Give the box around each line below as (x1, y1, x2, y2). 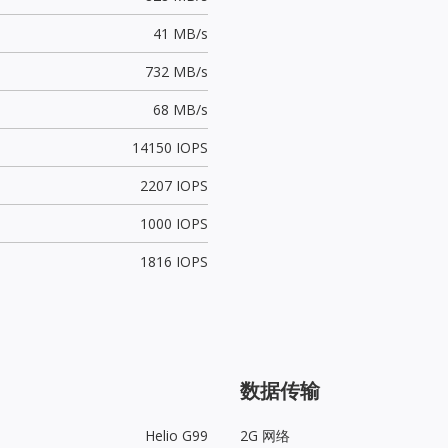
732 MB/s (144, 61, 208, 81)
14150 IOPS (131, 137, 208, 157)
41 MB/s (152, 23, 208, 43)
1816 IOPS (139, 251, 208, 271)
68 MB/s (152, 99, 208, 119)
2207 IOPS (139, 175, 208, 195)
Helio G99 (144, 425, 208, 445)
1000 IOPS (139, 213, 208, 233)
